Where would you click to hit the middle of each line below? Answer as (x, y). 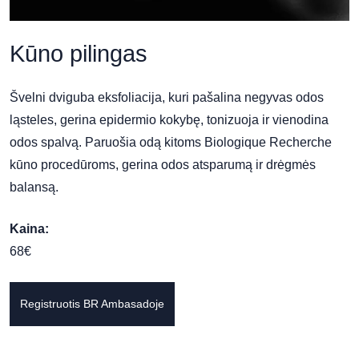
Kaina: (29, 229)
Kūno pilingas (79, 54)
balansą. (34, 187)
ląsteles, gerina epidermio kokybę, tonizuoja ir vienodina (169, 120)
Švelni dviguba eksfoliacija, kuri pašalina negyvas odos (167, 97)
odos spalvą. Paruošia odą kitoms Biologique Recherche (171, 142)
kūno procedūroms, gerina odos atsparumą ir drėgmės (163, 165)
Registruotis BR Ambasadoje (92, 304)
